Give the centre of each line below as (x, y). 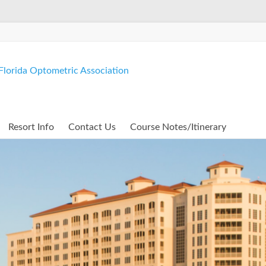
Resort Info (31, 127)
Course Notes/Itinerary (178, 127)
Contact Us (92, 127)
